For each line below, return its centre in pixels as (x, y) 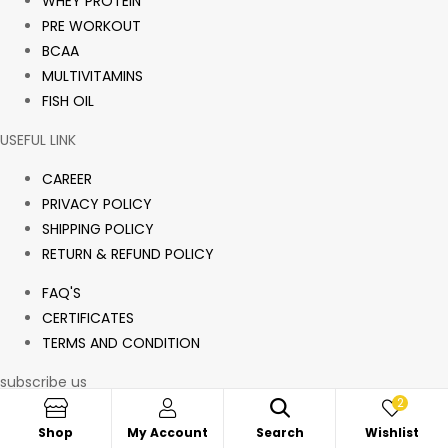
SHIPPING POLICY (98, 229)
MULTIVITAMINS (92, 76)
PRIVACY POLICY (97, 204)
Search (279, 432)
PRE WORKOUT (91, 26)
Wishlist (392, 432)
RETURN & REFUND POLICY (128, 254)
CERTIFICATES (88, 318)
